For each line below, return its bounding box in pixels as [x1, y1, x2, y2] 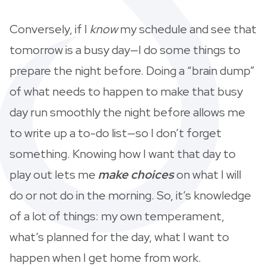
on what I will [176, 166, 241, 182]
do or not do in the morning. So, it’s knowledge [9, 187, 251, 203]
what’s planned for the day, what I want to [9, 229, 229, 245]
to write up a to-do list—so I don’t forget [9, 125, 221, 141]
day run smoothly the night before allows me [9, 104, 245, 120]
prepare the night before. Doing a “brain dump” [9, 62, 255, 78]
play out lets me [9, 166, 98, 182]
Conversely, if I [9, 21, 90, 37]
